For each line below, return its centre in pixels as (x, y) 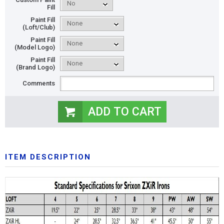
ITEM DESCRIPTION (48, 157)
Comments (39, 83)
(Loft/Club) (39, 27)
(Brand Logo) (35, 67)
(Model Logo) (35, 47)
